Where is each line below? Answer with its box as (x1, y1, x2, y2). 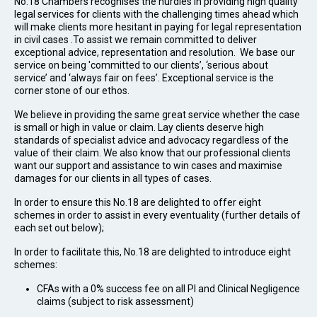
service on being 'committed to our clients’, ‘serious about (14, 59, 268, 71)
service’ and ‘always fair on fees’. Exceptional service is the (14, 72, 274, 83)
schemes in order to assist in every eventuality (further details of (14, 209, 301, 221)
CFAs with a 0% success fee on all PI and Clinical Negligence (37, 283, 300, 294)
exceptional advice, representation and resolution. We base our (14, 47, 295, 58)
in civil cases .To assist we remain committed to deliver (14, 34, 257, 45)
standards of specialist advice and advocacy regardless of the (14, 134, 289, 146)
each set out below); (14, 222, 104, 234)
